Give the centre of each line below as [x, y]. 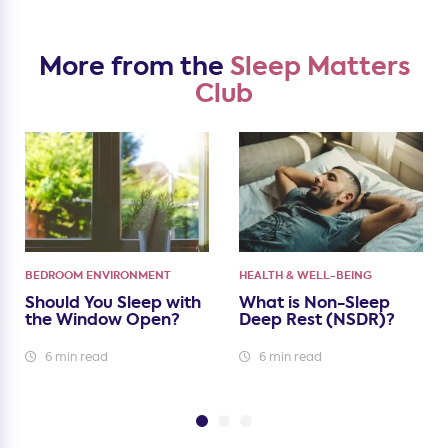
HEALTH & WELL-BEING [305, 276]
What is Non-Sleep [314, 303]
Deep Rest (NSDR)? [317, 320]
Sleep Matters [319, 67]
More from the [134, 67]
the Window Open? [102, 320]
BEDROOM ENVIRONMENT [98, 276]
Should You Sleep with [113, 303]
